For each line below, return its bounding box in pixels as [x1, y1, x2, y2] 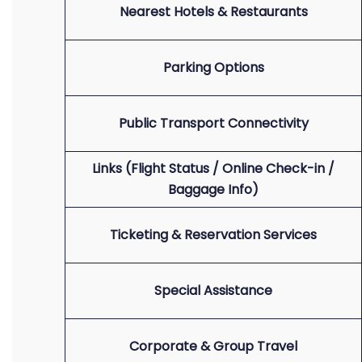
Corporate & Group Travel [129, 337, 297, 356]
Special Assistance [154, 281, 272, 300]
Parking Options [162, 58, 264, 77]
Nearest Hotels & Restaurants [119, 2, 308, 21]
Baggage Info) [168, 180, 259, 199]
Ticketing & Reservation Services [110, 225, 317, 244]
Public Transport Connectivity [118, 114, 309, 133]
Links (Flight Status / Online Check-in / [92, 159, 335, 178]
